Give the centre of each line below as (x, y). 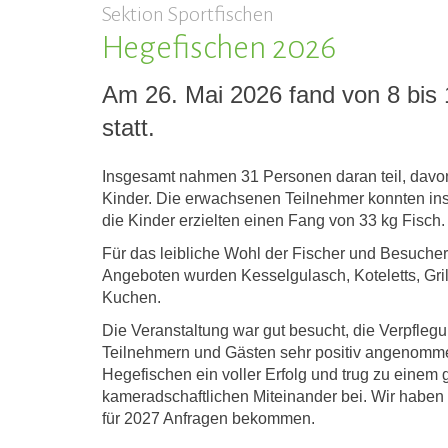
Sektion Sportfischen (188, 13)
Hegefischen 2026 (219, 47)
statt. (128, 127)
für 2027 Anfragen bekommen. (208, 418)
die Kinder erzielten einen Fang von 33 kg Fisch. (273, 220)
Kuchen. (131, 297)
